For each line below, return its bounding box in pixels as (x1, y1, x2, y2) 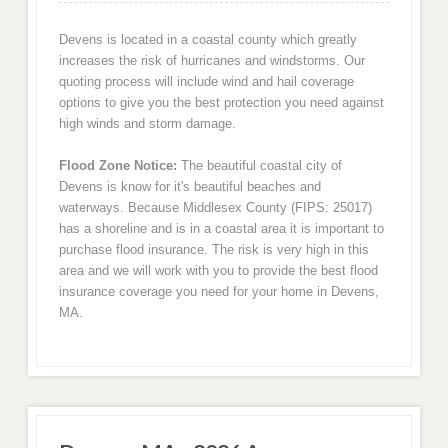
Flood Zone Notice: (58, 158, 177, 174)
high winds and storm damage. (58, 115, 236, 131)
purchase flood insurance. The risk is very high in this (58, 242, 369, 258)
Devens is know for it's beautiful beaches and (58, 179, 321, 195)
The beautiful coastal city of (176, 158, 342, 174)
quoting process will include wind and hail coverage (58, 73, 354, 89)
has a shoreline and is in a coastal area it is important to (58, 221, 384, 237)
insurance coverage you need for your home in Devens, (58, 284, 379, 300)
